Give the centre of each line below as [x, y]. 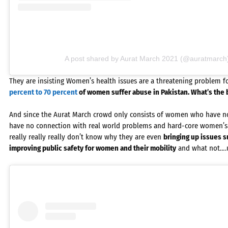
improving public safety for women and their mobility [93, 148]
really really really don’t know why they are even [86, 137]
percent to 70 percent [43, 92]
